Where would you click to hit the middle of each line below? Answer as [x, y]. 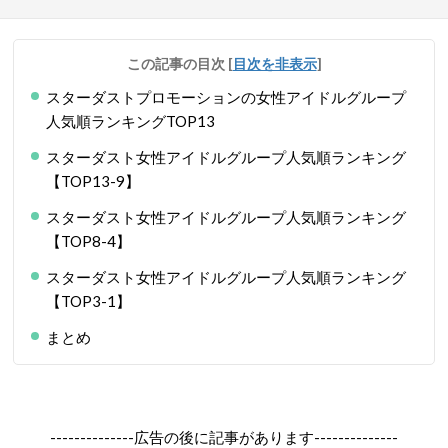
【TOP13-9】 [93, 181]
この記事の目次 [177, 63]
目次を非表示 [274, 63]
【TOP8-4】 [88, 241]
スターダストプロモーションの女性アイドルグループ [226, 97]
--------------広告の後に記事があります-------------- [224, 437]
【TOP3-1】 [88, 301]
